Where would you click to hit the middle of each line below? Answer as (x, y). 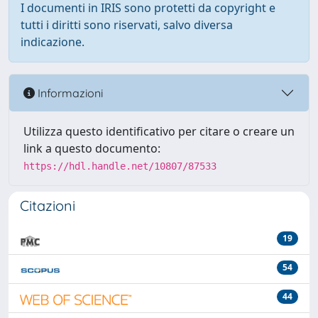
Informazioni (69, 93)
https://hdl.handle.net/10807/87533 (120, 166)
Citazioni (48, 205)
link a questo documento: (92, 148)
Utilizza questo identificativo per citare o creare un (159, 131)
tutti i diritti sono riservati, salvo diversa (127, 25)
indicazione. (53, 42)
